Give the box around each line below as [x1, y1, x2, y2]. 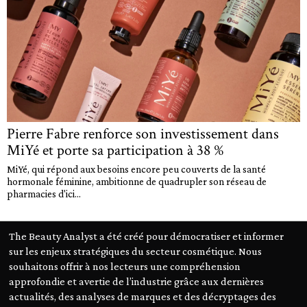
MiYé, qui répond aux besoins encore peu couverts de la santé [7, 162, 266, 175]
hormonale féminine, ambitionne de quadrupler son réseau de [7, 175, 267, 187]
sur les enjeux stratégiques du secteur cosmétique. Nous [9, 244, 262, 257]
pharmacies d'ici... [7, 187, 81, 199]
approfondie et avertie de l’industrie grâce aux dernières [9, 274, 265, 287]
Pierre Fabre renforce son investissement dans [7, 123, 279, 144]
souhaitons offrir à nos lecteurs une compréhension [9, 259, 241, 272]
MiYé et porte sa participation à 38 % [7, 140, 224, 160]
